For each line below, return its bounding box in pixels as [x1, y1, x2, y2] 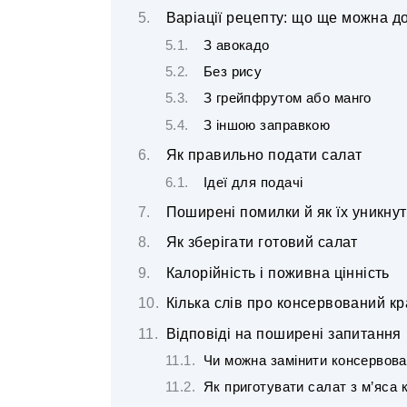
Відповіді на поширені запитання [165, 325, 402, 342]
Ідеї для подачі [203, 174, 303, 190]
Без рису [203, 65, 263, 80]
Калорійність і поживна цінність [165, 264, 390, 281]
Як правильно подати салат [165, 147, 362, 164]
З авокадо [203, 37, 270, 53]
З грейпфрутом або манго [203, 91, 372, 106]
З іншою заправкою [203, 117, 331, 133]
